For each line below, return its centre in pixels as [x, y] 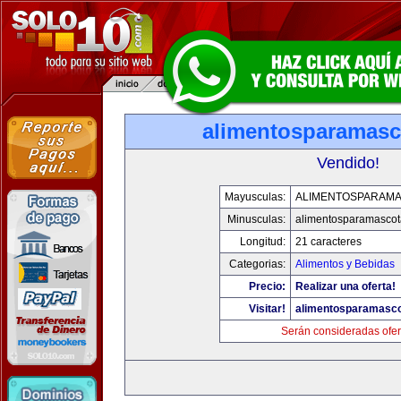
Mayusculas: [255, 197]
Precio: [267, 286]
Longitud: [262, 242]
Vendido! [348, 163]
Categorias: [257, 264]
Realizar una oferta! [345, 286]
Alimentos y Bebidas [345, 264]
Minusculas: [256, 219]
